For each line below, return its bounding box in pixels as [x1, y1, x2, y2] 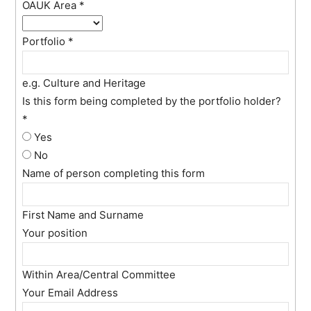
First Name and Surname [22, 208, 144, 221]
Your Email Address [22, 285, 119, 299]
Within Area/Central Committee [22, 267, 176, 281]
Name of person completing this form [22, 166, 205, 180]
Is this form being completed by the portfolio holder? [22, 94, 282, 108]
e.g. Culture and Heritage [22, 76, 146, 90]
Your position [22, 226, 88, 239]
